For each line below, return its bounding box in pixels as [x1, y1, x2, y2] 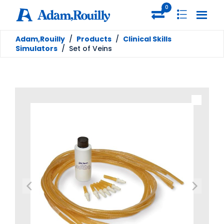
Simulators [15, 43, 57, 53]
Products [76, 33, 111, 44]
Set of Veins [69, 43, 112, 53]
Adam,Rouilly [15, 33, 65, 44]
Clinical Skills [123, 33, 171, 44]
